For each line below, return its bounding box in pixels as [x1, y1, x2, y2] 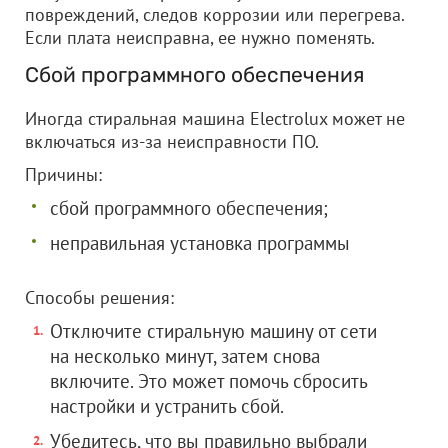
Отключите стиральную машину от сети [50, 319, 377, 343]
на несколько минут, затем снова [50, 344, 320, 368]
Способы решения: [25, 286, 174, 309]
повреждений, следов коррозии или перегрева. [25, 3, 404, 26]
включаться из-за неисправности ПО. [25, 130, 319, 153]
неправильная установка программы [50, 231, 350, 255]
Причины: [25, 163, 102, 186]
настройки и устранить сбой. [50, 394, 284, 418]
